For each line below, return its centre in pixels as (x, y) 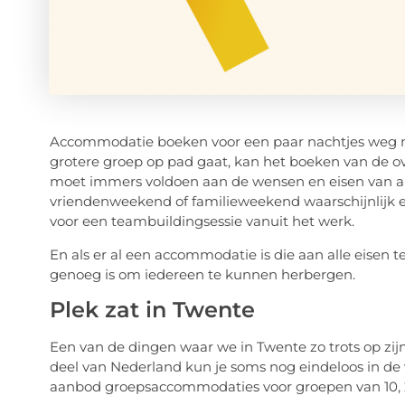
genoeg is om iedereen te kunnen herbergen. (202, 274)
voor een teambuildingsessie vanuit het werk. (202, 221)
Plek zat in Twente (152, 310)
